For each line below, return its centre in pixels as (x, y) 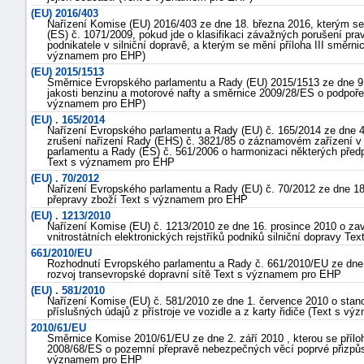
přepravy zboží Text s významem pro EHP (147, 199)
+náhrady (326, 279)
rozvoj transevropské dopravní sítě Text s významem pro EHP (194, 274)
